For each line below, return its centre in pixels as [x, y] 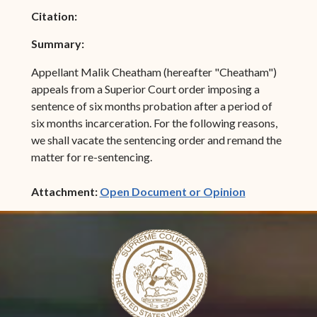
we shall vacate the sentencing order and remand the [156, 139]
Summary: [57, 43]
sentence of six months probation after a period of [151, 105]
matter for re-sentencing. [91, 156]
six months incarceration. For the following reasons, [154, 122]
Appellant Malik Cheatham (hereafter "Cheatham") [154, 71]
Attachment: [65, 191]
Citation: [54, 16]
